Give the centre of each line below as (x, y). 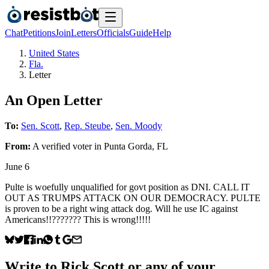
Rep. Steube (87, 125)
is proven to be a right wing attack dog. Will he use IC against (121, 208)
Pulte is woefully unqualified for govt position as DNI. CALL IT (127, 187)
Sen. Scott (40, 125)
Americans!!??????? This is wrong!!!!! (78, 219)
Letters (84, 33)
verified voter (67, 146)
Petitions (39, 33)
